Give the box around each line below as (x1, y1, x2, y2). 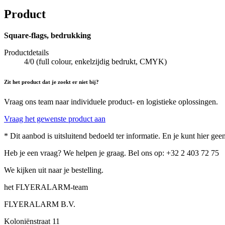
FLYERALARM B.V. (4, 200, 75, 209)
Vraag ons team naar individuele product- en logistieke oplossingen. (4, 97, 218, 106)
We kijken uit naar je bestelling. (4, 166, 103, 175)
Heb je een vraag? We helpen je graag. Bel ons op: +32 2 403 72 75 (4, 149, 219, 158)
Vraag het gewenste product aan (4, 115, 105, 124)
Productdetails (4, 48, 49, 57)
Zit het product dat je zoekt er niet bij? (4, 79, 99, 85)
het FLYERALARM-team (4, 183, 88, 192)
